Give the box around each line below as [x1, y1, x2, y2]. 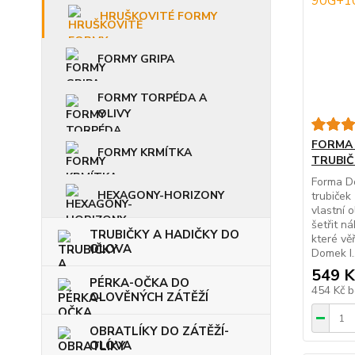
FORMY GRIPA [97, 52, 174, 67]
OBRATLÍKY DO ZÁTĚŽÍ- [90, 323, 229, 340]
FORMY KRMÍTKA [97, 145, 192, 161]
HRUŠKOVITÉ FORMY [100, 9, 217, 25]
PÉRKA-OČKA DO [90, 275, 189, 292]
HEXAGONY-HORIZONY [97, 188, 224, 204]
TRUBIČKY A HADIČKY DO [90, 227, 239, 243]
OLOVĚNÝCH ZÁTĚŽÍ [90, 289, 208, 306]
